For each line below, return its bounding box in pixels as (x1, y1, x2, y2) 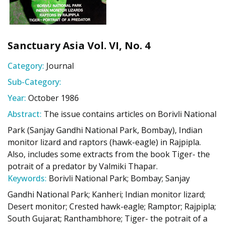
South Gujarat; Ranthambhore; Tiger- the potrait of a (8, 213, 207, 224)
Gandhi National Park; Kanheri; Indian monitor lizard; (8, 189, 205, 200)
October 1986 (28, 92, 79, 103)
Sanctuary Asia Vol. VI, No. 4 (8, 39, 150, 52)
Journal (46, 60, 74, 71)
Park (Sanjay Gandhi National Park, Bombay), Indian (8, 125, 202, 136)
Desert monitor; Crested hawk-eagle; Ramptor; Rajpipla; (8, 201, 216, 212)
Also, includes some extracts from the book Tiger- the (8, 149, 210, 160)
